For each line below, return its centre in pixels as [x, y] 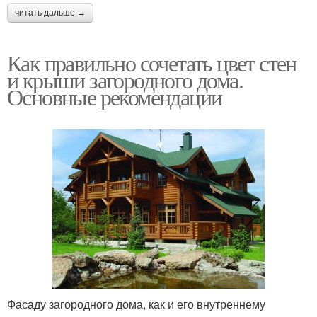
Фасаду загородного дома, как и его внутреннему [136, 304]
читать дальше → [50, 12]
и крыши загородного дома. [125, 79]
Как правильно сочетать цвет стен [152, 62]
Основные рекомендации [115, 96]
